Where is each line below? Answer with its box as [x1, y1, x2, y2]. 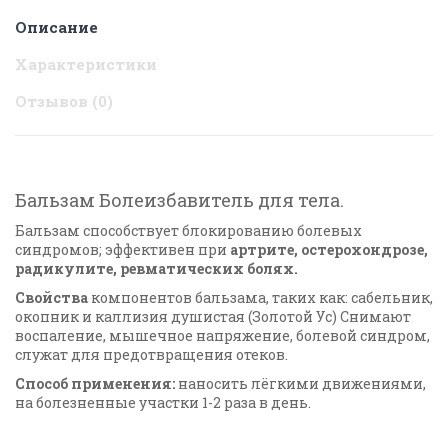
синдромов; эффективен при [15, 240, 230, 260]
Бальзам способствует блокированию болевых [15, 221, 362, 241]
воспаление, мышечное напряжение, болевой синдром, [15, 326, 430, 346]
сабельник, [351, 288, 433, 308]
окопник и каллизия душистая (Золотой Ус [15, 307, 332, 327]
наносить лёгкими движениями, [175, 374, 426, 394]
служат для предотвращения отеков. [15, 345, 291, 365]
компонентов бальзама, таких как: [88, 288, 348, 308]
